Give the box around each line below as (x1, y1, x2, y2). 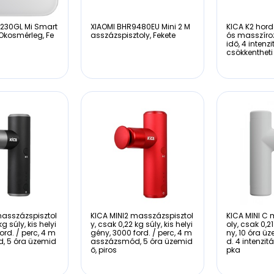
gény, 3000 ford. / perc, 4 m (90, 227, 192, 238)
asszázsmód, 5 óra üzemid (90, 235, 193, 246)
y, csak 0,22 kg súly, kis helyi (90, 218, 193, 229)
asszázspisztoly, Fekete (90, 30, 176, 40)
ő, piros (90, 244, 117, 255)
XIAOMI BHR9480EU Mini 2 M (90, 21, 190, 32)
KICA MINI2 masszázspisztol (90, 210, 193, 221)
